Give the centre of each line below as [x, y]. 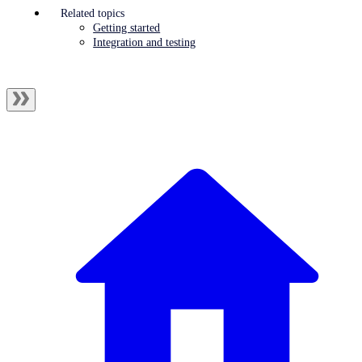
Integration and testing [145, 42]
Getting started [127, 27]
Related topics [93, 13]
